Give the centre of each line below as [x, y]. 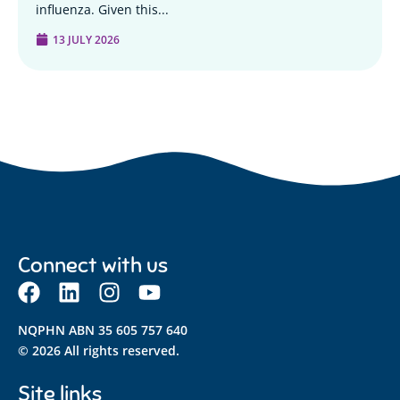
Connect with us [93, 264]
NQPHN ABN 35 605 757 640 [103, 329]
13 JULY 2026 [86, 39]
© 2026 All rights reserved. [99, 350]
